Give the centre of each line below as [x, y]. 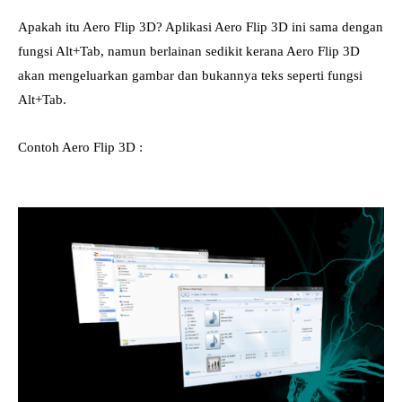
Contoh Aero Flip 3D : [80, 147]
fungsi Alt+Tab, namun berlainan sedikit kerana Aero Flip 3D [189, 51]
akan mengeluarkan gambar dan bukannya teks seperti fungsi [190, 75]
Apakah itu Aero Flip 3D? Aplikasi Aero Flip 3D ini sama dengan [201, 26]
